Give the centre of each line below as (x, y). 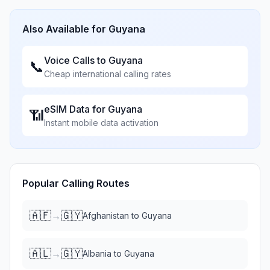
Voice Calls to (76, 60)
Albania (97, 253)
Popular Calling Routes (76, 183)
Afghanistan (106, 215)
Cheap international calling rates (108, 74)
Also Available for (65, 29)
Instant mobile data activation (101, 123)
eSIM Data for (76, 109)
